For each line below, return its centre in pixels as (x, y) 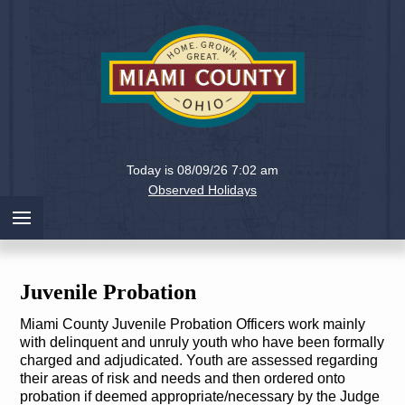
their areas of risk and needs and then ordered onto (182, 378)
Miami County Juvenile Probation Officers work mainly (192, 324)
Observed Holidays (202, 189)
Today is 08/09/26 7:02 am (202, 170)
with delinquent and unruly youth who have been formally (202, 342)
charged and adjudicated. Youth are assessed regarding (198, 360)
